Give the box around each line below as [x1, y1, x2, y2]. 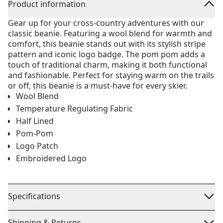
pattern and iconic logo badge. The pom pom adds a [8, 49, 205, 60]
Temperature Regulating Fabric [16, 103, 133, 114]
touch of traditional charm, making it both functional [8, 59, 207, 70]
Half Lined [16, 115, 54, 126]
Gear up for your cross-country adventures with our [8, 17, 204, 28]
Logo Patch [16, 140, 58, 151]
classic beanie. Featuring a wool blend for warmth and [8, 28, 212, 39]
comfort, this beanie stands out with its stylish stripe [8, 38, 206, 49]
